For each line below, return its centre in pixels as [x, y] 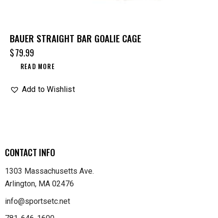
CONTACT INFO [30, 153]
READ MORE [38, 66]
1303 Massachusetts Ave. [49, 171]
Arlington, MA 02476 [39, 184]
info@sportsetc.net [37, 201]
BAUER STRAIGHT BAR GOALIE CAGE [75, 38]
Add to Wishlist [48, 89]
